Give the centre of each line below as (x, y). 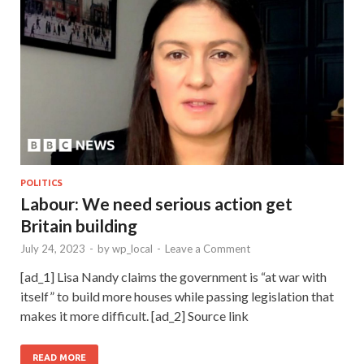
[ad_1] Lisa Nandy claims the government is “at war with (173, 277)
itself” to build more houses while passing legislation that (177, 296)
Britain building (79, 225)
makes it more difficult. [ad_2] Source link (134, 316)
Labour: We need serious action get (156, 204)
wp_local (132, 249)
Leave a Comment (208, 249)
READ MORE (59, 357)
